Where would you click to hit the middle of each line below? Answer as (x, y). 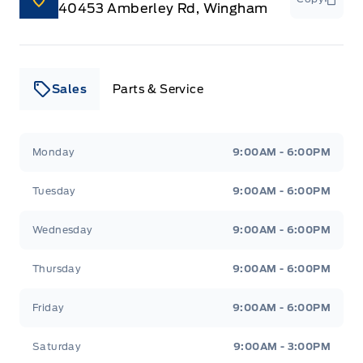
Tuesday (54, 190)
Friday (49, 307)
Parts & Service (158, 89)
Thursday (57, 268)
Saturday (57, 346)
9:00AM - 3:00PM (282, 346)
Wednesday (63, 229)
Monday (54, 152)
